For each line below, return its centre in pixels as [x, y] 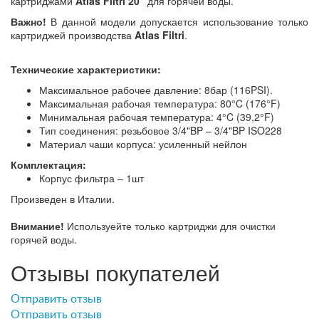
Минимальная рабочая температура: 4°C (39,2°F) [157, 116]
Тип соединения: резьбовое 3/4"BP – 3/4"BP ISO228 [161, 130]
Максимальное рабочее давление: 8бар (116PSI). [156, 89]
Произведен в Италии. [63, 198]
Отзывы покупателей [115, 272]
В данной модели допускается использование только [180, 21]
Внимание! [37, 225]
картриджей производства [73, 35]
